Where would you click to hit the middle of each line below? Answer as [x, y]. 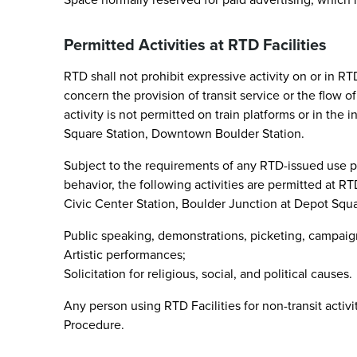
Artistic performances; [125, 255]
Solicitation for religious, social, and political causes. [208, 274]
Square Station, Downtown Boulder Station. [184, 133]
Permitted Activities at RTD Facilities [195, 45]
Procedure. [94, 325]
